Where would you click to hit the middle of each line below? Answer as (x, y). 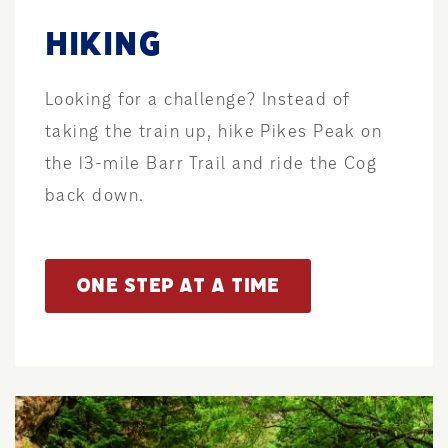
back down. (95, 194)
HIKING (103, 43)
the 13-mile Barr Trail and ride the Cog (211, 162)
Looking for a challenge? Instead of (198, 98)
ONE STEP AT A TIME (178, 285)
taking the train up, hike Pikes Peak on (214, 130)
